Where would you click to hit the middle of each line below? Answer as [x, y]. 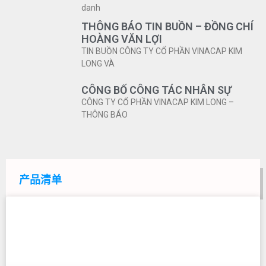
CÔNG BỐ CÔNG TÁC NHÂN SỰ [156, 90]
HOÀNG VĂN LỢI [122, 39]
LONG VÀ [98, 64]
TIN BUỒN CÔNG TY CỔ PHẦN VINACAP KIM [162, 51]
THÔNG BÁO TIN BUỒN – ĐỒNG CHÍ [167, 27]
